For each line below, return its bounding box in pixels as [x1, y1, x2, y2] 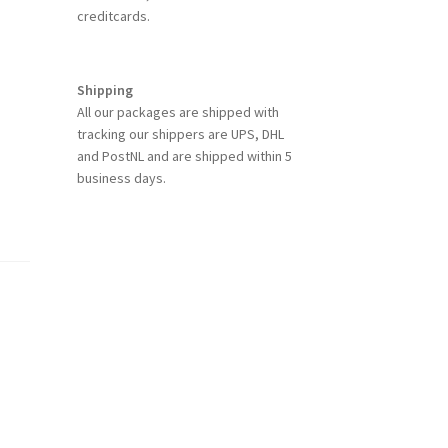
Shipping [76, 80, 133, 99]
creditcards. [76, 7, 150, 26]
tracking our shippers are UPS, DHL [76, 124, 284, 143]
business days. [76, 168, 166, 187]
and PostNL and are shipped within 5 [76, 146, 292, 165]
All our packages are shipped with [76, 102, 279, 121]
